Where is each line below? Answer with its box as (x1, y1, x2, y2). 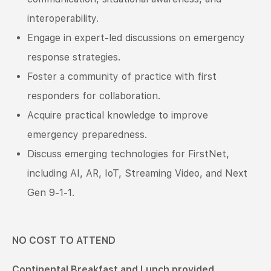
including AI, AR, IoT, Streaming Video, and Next (27, 167, 247, 179)
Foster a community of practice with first (27, 70, 217, 82)
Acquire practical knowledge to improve (27, 109, 208, 121)
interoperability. (27, 12, 99, 24)
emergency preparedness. (27, 128, 147, 140)
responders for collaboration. (27, 90, 160, 102)
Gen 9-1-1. (27, 186, 74, 198)
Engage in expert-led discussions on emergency (27, 31, 245, 44)
